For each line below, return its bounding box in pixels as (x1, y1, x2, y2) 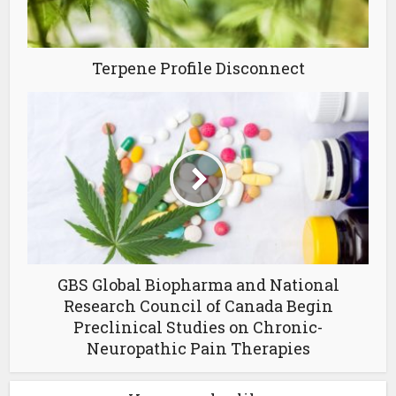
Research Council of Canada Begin (63, 295, 333, 317)
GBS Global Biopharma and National (57, 274, 339, 296)
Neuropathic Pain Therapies (86, 338, 310, 360)
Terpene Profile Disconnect (91, 57, 305, 80)
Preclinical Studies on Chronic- (73, 316, 323, 339)
